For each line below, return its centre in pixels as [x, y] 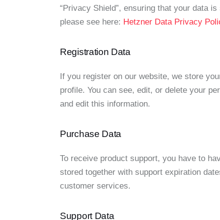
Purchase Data [91, 134]
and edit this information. [105, 104]
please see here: [92, 22]
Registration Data [95, 52]
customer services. [95, 186]
